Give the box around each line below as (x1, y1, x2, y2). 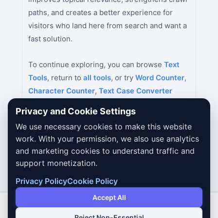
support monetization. (16, 158, 97, 168)
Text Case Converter (98, 86, 172, 95)
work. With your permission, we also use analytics (16, 134, 199, 144)
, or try (110, 73, 135, 82)
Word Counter (135, 73, 184, 82)
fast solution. (28, 34, 73, 43)
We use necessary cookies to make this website (16, 122, 192, 131)
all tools (83, 73, 111, 82)
